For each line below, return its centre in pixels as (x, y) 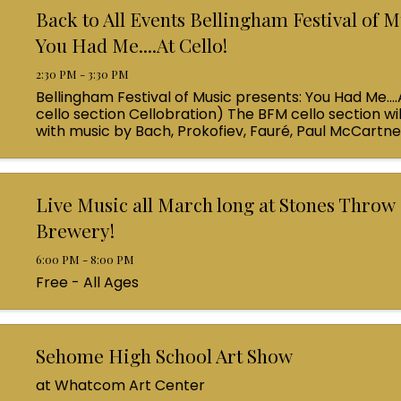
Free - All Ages (87, 283)
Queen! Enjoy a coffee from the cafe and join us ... (207, 148)
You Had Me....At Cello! (131, 45)
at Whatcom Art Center (120, 385)
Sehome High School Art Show (164, 356)
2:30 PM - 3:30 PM (82, 73)
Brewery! (75, 230)
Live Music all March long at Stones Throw (215, 205)
